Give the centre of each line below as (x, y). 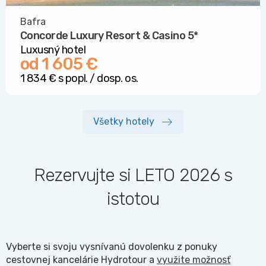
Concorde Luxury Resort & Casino (104, 35)
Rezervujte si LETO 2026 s (133, 175)
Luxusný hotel (53, 50)
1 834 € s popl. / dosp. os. (79, 78)
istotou (133, 199)
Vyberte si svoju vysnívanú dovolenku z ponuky (112, 246)
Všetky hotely (123, 122)
